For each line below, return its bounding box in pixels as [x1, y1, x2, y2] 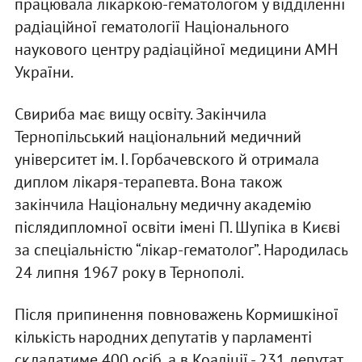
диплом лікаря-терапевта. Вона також [14, 171, 282, 193]
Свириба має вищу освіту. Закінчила [14, 103, 267, 125]
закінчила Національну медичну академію [14, 194, 311, 216]
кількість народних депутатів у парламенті [14, 326, 312, 348]
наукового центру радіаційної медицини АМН [14, 39, 338, 61]
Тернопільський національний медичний [14, 126, 301, 148]
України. [14, 61, 76, 83]
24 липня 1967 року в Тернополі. [14, 262, 244, 284]
